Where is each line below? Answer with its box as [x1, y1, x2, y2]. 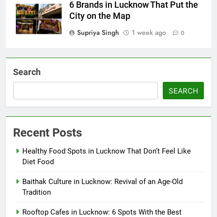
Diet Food [22, 157, 54, 166]
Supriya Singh [77, 27, 119, 37]
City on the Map [69, 11, 130, 21]
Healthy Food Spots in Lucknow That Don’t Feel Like [22, 146, 191, 155]
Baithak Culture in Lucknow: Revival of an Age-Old [22, 177, 183, 186]
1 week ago [132, 27, 166, 37]
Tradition [22, 187, 51, 197]
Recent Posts [13, 125, 82, 139]
